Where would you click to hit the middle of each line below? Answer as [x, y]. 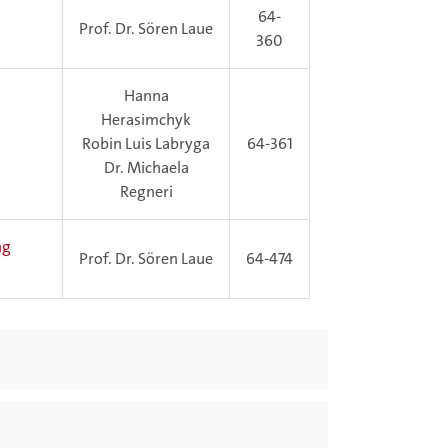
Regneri [146, 192]
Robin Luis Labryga [146, 144]
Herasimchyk [146, 120]
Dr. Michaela [146, 168]
